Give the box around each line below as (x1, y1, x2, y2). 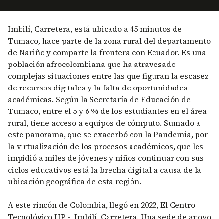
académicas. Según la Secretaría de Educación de (8, 94, 191, 105)
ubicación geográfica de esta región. (8, 176, 141, 187)
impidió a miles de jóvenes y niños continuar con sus (8, 153, 204, 163)
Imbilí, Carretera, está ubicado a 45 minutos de (8, 23, 182, 34)
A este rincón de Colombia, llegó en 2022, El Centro (8, 199, 195, 210)
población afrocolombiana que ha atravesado (8, 59, 175, 69)
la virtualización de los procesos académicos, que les (8, 141, 203, 152)
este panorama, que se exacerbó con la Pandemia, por (8, 129, 208, 140)
